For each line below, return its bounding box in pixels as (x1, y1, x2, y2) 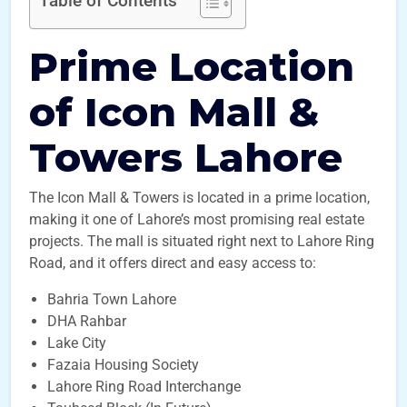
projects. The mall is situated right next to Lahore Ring (29, 233, 374, 250)
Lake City (47, 334, 106, 352)
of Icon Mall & (29, 87, 319, 136)
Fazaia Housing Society (47, 356, 199, 373)
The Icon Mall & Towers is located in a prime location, (29, 189, 370, 206)
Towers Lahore (29, 133, 342, 182)
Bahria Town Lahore (47, 291, 176, 308)
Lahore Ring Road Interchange (47, 378, 241, 395)
